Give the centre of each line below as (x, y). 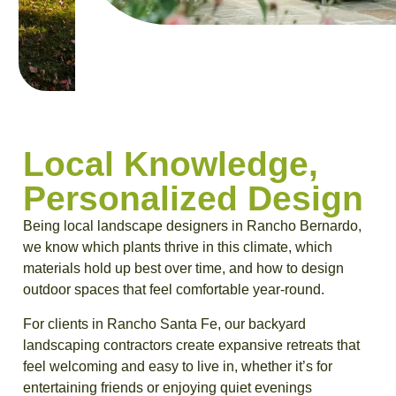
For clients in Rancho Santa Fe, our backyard (164, 324)
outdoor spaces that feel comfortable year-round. (174, 290)
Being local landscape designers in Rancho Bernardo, (192, 226)
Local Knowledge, (171, 164)
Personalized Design (193, 198)
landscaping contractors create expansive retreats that (191, 345)
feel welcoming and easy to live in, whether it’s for (178, 366)
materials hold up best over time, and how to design (183, 269)
